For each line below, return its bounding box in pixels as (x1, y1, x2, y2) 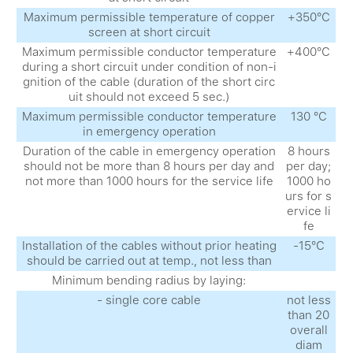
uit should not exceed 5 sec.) (69, 89, 230, 104)
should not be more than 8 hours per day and (24, 158, 275, 173)
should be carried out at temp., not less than (26, 253, 272, 268)
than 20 (288, 307, 330, 322)
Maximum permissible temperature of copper (23, 9, 275, 24)
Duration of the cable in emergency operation (22, 143, 276, 158)
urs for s (285, 188, 333, 203)
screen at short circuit (87, 24, 210, 39)
